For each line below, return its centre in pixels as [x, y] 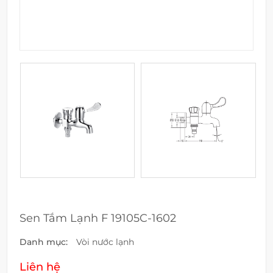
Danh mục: [45, 242]
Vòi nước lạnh [105, 242]
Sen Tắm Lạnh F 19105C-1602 [98, 218]
